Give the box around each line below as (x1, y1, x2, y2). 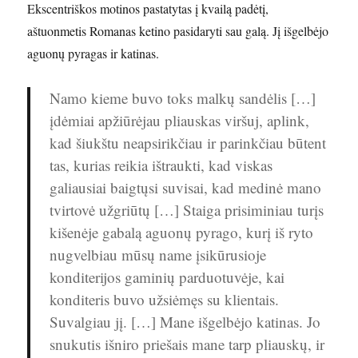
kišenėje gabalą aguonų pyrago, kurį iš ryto (50, 222, 314, 243)
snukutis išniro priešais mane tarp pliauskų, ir (50, 334, 325, 355)
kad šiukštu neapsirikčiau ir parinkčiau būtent (50, 133, 327, 153)
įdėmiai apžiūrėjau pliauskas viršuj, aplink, (50, 110, 310, 131)
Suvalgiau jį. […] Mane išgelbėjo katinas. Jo (50, 312, 321, 332)
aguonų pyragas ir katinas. (27, 45, 160, 62)
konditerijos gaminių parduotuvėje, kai (50, 267, 285, 288)
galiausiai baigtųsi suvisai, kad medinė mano (50, 177, 322, 198)
